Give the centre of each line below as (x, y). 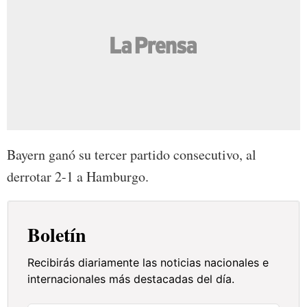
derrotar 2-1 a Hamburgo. (78, 177)
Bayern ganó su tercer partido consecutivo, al (132, 155)
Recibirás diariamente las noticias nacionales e (148, 263)
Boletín (57, 235)
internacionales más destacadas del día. (131, 279)
